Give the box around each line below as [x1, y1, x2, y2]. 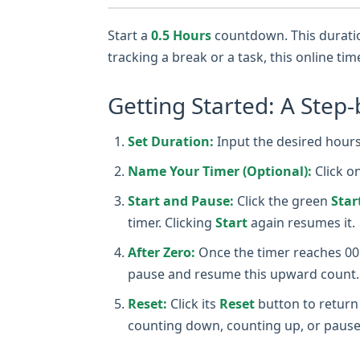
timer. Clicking [128, 214, 215, 231]
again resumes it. [247, 214, 355, 231]
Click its [167, 295, 219, 313]
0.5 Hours [151, 27, 211, 44]
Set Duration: [128, 133, 214, 150]
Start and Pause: [128, 192, 234, 210]
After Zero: [128, 243, 195, 261]
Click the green [234, 192, 331, 210]
